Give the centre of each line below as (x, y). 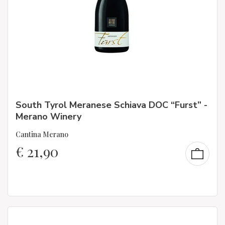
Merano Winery (48, 116)
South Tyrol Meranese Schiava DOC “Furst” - (111, 105)
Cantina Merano (42, 134)
